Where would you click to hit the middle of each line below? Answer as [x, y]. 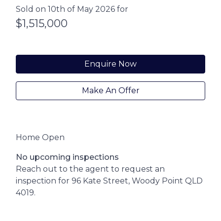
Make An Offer [110, 91]
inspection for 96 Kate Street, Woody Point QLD [109, 181]
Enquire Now [110, 64]
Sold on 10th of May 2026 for [72, 9]
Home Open [40, 138]
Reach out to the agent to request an [90, 169]
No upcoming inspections [67, 157]
